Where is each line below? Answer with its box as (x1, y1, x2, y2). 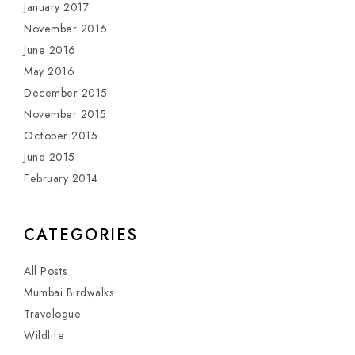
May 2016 (24, 64, 74, 80)
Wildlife (24, 328, 64, 344)
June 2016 (24, 43, 76, 59)
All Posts (24, 264, 67, 280)
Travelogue (24, 307, 81, 323)
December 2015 (24, 86, 108, 101)
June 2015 (24, 150, 75, 166)
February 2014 (24, 171, 98, 187)
